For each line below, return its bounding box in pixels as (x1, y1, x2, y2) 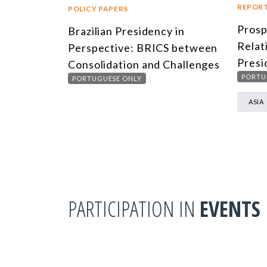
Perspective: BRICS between (68, 41, 218, 54)
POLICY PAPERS (68, 4, 128, 13)
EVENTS (200, 194, 260, 223)
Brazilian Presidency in (68, 24, 185, 38)
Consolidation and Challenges (68, 57, 221, 71)
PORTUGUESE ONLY (72, 74, 142, 82)
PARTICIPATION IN (68, 194, 200, 223)
